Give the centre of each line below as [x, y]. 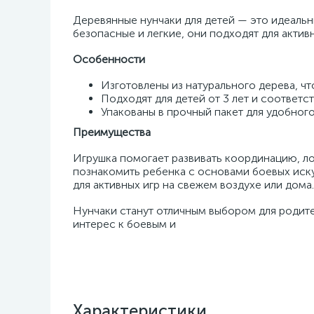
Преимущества [112, 132]
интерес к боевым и [124, 224]
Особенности [109, 59]
